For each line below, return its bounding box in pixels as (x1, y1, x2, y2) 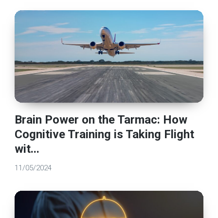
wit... (15, 142, 40, 156)
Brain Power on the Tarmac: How (15, 113, 188, 127)
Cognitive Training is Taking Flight (15, 127, 195, 142)
